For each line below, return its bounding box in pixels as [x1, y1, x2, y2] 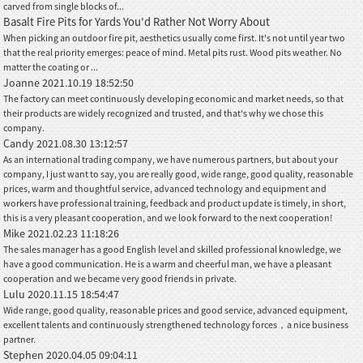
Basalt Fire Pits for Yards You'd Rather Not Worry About [3, 14, 271, 29]
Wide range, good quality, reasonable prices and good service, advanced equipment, [3, 303, 348, 316]
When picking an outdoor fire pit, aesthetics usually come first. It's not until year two [3, 31, 346, 44]
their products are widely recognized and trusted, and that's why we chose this [3, 106, 324, 119]
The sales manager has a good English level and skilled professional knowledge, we [3, 242, 342, 255]
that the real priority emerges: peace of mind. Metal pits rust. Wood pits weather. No [3, 45, 343, 58]
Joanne [3, 75, 43, 90]
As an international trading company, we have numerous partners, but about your [3, 152, 339, 165]
